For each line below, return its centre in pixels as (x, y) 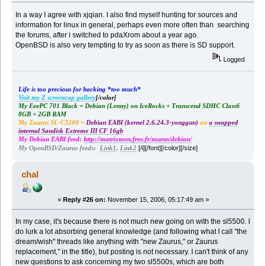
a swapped (223, 123)
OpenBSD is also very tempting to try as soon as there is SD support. (127, 45)
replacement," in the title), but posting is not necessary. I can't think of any (132, 252)
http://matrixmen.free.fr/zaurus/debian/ (137, 140)
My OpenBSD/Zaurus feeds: (59, 148)
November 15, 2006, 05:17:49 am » (157, 200)
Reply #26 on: (84, 200)
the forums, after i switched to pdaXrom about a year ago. (107, 35)
